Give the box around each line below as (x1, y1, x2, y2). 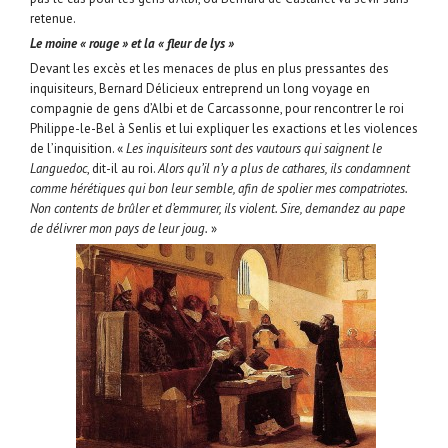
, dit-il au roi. (87, 160, 158, 178)
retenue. (30, 10, 76, 28)
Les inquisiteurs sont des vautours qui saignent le (126, 140, 382, 158)
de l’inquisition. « (30, 140, 126, 158)
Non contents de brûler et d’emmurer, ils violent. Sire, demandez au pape (30, 200, 405, 218)
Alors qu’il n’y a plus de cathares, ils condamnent (158, 160, 410, 178)
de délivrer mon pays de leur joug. (30, 220, 208, 238)
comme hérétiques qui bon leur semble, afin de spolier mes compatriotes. (30, 180, 407, 198)
